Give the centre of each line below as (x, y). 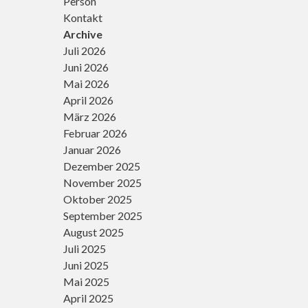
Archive (83, 34)
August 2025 (93, 232)
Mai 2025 (86, 282)
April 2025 (88, 298)
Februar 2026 (95, 133)
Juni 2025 (86, 265)
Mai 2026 (86, 84)
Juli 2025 (85, 249)
